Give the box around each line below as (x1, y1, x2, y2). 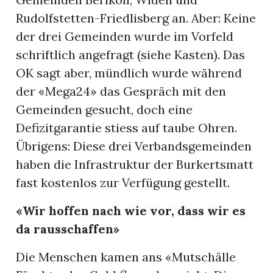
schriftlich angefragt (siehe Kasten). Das (16, 47, 246, 63)
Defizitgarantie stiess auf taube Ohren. (16, 120, 238, 136)
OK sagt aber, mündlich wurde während (16, 65, 243, 81)
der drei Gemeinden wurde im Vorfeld (16, 29, 234, 44)
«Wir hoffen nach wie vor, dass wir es (16, 203, 246, 219)
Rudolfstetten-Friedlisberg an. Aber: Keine (16, 10, 257, 26)
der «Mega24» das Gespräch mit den (16, 83, 227, 99)
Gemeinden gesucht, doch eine (16, 102, 193, 118)
